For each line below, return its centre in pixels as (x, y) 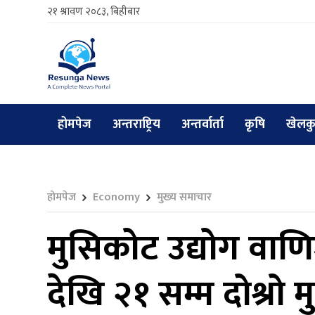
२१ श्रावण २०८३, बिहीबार (94, 12)
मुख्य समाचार (184, 198)
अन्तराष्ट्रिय (136, 125)
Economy (116, 198)
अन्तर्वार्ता (202, 125)
